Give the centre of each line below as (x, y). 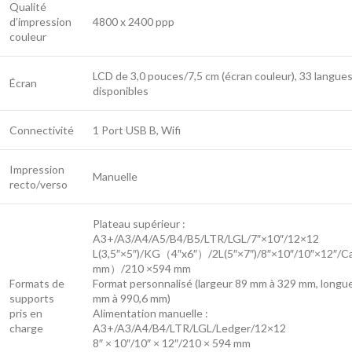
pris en (26, 313)
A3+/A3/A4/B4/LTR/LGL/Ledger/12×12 (189, 328)
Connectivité (42, 130)
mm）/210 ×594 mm (142, 268)
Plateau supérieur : (139, 223)
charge (26, 328)
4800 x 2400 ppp (134, 21)
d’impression (40, 21)
